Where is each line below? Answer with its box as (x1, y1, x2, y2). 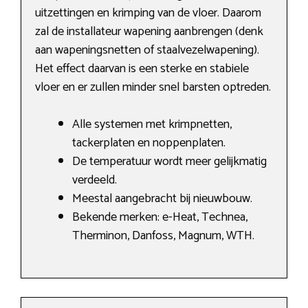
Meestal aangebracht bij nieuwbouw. (72, 188, 252, 210)
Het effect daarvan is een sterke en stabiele (35, 58, 249, 80)
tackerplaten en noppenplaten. (72, 133, 225, 154)
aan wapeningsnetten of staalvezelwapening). (35, 40, 259, 61)
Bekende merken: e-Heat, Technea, (72, 207, 247, 228)
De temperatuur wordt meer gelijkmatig (72, 151, 267, 173)
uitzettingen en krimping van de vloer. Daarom (35, 3, 261, 24)
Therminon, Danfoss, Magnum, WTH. (72, 225, 254, 247)
